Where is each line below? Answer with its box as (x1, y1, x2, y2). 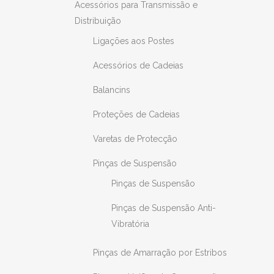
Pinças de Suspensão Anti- (111, 203, 216, 213)
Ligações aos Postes (93, 36, 174, 46)
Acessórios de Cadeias (93, 61, 183, 70)
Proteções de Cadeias (93, 109, 180, 119)
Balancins (93, 85, 130, 95)
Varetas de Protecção (93, 134, 177, 144)
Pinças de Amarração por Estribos (93, 248, 227, 257)
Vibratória (111, 219, 149, 229)
